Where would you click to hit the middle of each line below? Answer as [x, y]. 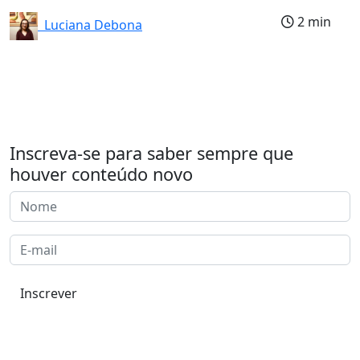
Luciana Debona [90, 25]
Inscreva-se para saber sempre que [151, 153]
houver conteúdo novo [101, 174]
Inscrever [49, 293]
